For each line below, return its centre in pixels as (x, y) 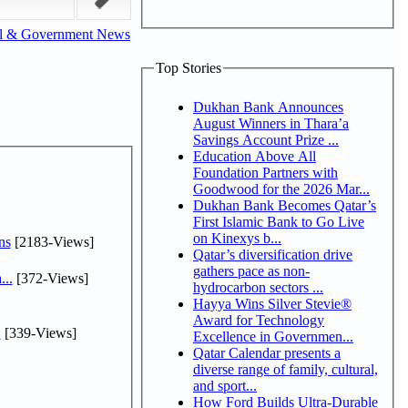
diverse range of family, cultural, (286, 369)
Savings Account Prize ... (266, 139)
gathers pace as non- (251, 270)
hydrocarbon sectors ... (258, 287)
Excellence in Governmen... (273, 336)
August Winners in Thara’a (271, 123)
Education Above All (255, 156)
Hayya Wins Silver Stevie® (272, 303)
